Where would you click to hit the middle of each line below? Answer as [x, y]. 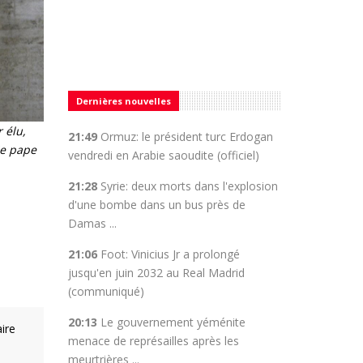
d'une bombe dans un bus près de [156, 205]
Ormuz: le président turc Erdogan [186, 137]
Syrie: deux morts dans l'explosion [189, 186]
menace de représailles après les [153, 341]
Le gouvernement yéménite [173, 322]
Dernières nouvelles [123, 101]
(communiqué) [106, 291]
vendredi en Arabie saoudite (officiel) [165, 155]
